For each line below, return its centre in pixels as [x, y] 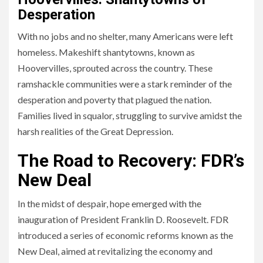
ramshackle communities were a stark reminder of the [125, 84]
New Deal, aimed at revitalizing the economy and [115, 251]
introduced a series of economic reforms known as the [125, 235]
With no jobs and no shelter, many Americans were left [125, 36]
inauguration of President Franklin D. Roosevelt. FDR [123, 219]
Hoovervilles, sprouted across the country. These [115, 68]
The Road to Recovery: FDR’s [131, 161]
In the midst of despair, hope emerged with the [109, 203]
